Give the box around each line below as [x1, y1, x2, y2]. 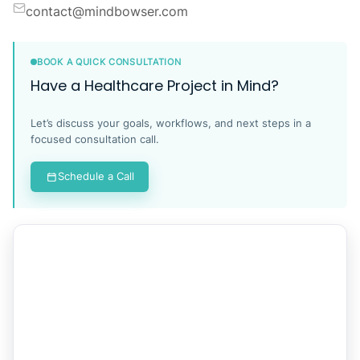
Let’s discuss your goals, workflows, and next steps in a [31, 116, 311, 129]
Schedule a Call [58, 170, 134, 183]
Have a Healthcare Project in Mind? [31, 75, 279, 96]
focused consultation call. [31, 132, 159, 145]
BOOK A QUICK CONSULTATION [37, 55, 182, 67]
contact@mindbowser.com [26, 2, 188, 19]
